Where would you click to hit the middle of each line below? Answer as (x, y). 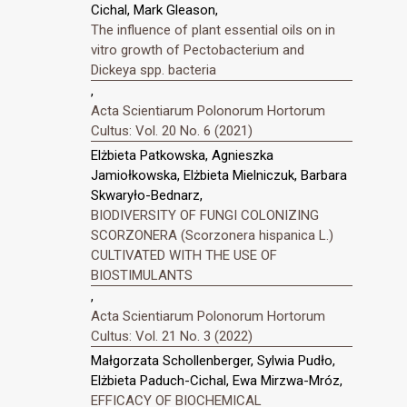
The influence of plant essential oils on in (213, 30)
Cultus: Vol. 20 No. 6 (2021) (172, 131)
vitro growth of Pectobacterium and (198, 50)
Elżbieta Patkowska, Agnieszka (182, 156)
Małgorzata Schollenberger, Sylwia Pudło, (213, 360)
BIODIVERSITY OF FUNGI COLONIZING (205, 216)
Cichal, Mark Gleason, (154, 10)
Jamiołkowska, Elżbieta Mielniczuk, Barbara (219, 176)
